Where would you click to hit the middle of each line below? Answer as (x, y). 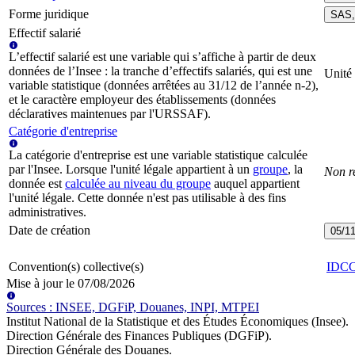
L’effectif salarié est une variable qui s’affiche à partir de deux (162, 57)
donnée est (35, 184)
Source (24, 307)
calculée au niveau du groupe (138, 184)
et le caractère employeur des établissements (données (142, 100)
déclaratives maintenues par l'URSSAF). (110, 114)
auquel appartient (257, 184)
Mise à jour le (42, 284)
